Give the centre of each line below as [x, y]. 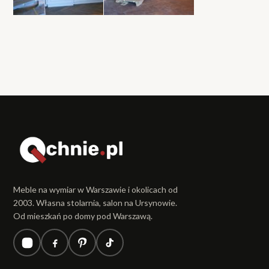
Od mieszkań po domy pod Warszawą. [83, 216]
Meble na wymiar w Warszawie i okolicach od [96, 189]
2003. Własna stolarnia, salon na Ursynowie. [95, 203]
